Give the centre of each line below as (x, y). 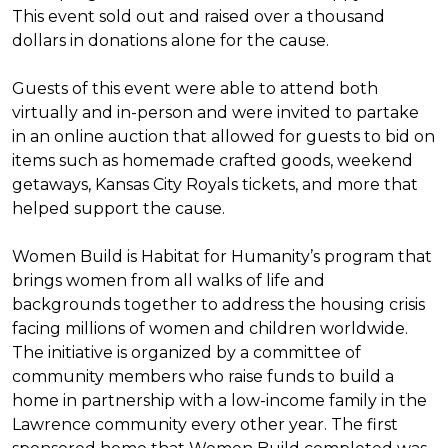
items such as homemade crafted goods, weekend (212, 160)
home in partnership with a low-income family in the (219, 400)
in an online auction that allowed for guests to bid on (223, 136)
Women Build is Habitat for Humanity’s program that (222, 256)
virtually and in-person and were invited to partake (215, 112)
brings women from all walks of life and (168, 280)
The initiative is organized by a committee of (186, 352)
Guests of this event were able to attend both (195, 88)
